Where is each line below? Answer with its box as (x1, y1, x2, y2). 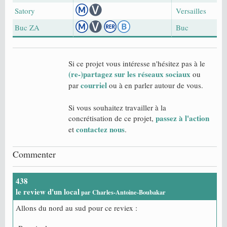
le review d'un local (16, 186, 80, 198)
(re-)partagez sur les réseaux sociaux (68, 68, 191, 80)
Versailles (176, 6, 206, 16)
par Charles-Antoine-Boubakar (80, 187, 166, 197)
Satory (15, 6, 35, 16)
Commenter (13, 148, 56, 161)
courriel (81, 80, 107, 91)
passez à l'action (156, 112, 209, 124)
